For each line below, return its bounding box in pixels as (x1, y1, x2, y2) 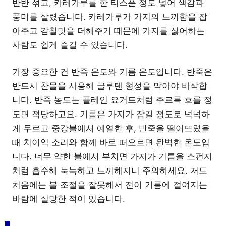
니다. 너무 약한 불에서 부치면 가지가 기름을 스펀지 (12, 151, 212, 161)
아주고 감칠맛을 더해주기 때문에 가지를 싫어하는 (12, 25, 205, 36)
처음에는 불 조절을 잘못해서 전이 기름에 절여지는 (12, 180, 207, 190)
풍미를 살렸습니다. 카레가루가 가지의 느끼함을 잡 (12, 11, 207, 22)
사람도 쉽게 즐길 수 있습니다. (12, 39, 128, 50)
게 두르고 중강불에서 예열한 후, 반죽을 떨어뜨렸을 (12, 123, 210, 133)
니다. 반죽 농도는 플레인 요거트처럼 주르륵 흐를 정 (12, 95, 212, 105)
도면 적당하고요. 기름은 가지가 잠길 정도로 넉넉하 (12, 109, 210, 119)
